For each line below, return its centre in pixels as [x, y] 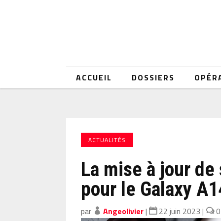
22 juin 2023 [180, 211]
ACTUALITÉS [107, 140]
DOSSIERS [153, 77]
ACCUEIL [94, 77]
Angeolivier [124, 211]
